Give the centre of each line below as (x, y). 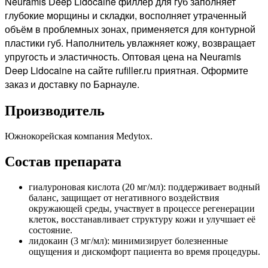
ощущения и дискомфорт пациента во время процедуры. (144, 251)
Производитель (55, 110)
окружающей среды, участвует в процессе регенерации (142, 208)
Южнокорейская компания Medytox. (80, 136)
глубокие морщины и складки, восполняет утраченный (126, 15)
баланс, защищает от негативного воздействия (124, 197)
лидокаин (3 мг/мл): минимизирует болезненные (128, 240)
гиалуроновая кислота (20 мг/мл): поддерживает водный (144, 187)
